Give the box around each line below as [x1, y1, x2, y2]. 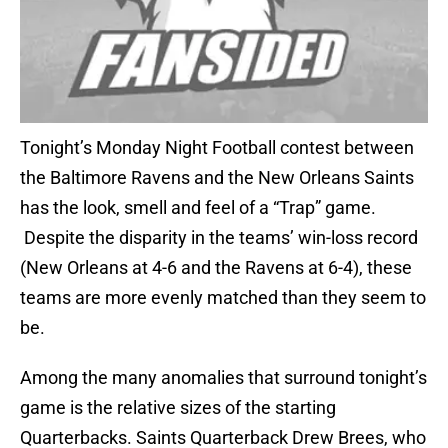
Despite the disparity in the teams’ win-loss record [20, 227, 418, 249]
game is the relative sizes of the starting [20, 397, 336, 419]
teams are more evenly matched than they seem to [20, 287, 426, 309]
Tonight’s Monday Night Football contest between [20, 137, 414, 159]
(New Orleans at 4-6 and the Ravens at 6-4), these [20, 257, 412, 279]
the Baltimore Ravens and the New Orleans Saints [20, 167, 414, 189]
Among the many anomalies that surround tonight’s [20, 367, 427, 389]
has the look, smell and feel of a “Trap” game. [20, 197, 376, 219]
